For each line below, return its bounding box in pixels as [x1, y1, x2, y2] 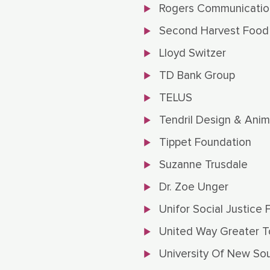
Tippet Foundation [159, 136, 251, 150]
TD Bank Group [159, 69, 235, 83]
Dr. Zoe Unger [159, 180, 228, 195]
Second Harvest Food [159, 24, 269, 39]
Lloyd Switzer [159, 46, 226, 61]
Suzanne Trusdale [159, 158, 248, 172]
